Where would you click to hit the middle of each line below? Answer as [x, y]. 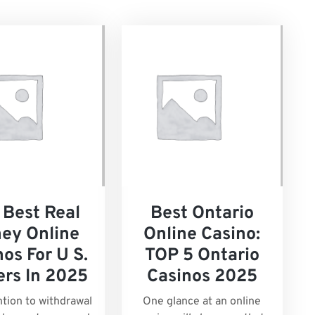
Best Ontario [202, 214]
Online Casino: [202, 235]
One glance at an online [202, 302]
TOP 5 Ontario [202, 256]
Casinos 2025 [202, 277]
